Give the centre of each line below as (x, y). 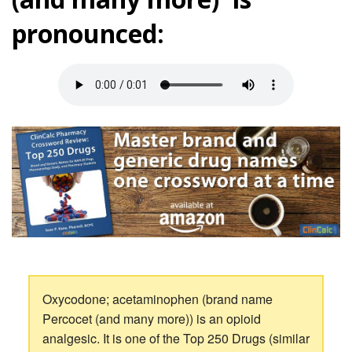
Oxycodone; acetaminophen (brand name (157, 299)
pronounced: (88, 33)
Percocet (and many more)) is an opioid (151, 318)
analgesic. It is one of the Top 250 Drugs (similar (176, 338)
